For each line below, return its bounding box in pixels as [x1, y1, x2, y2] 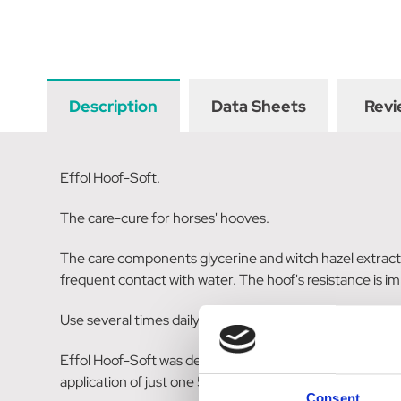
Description [69, 95, 158, 116]
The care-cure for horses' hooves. [60, 208, 270, 227]
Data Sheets [211, 95, 306, 116]
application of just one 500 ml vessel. [60, 371, 288, 391]
